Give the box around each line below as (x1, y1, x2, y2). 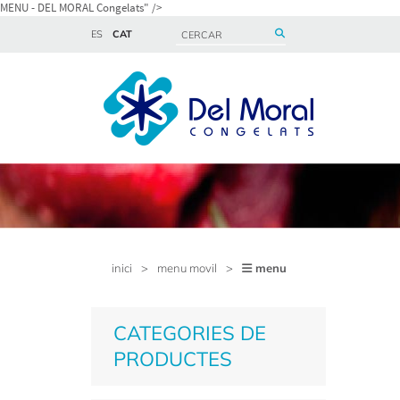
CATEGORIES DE (113, 321, 266, 346)
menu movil (157, 261, 217, 275)
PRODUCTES (113, 346, 232, 371)
